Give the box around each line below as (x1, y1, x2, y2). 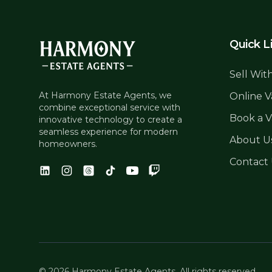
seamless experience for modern (39, 126, 178, 137)
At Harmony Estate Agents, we (39, 90, 172, 101)
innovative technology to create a (39, 114, 182, 125)
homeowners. (39, 138, 97, 149)
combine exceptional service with (39, 102, 180, 113)
